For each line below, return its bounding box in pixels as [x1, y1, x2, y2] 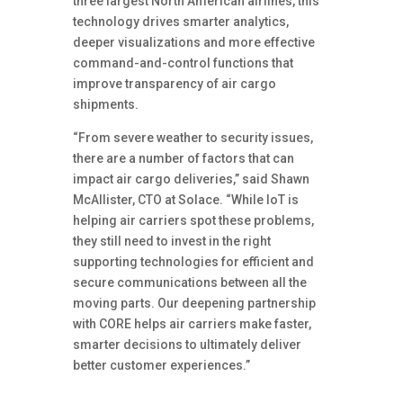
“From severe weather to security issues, [72, 130, 313, 145]
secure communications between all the [72, 275, 307, 290]
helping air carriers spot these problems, [72, 213, 314, 228]
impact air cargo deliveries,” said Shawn [72, 172, 309, 186]
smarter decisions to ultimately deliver [72, 337, 301, 352]
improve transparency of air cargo [72, 76, 276, 91]
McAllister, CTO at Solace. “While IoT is [72, 193, 299, 207]
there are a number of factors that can [72, 151, 294, 166]
